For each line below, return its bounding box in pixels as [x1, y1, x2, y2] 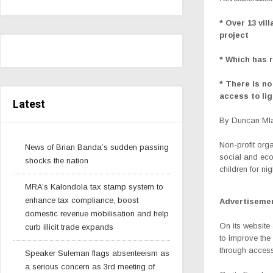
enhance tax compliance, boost [25, 195, 138, 205]
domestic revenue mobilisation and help [25, 208, 169, 218]
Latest [13, 97, 45, 110]
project [219, 30, 249, 40]
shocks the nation [25, 155, 88, 165]
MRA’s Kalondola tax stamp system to [25, 182, 163, 191]
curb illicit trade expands [25, 222, 113, 232]
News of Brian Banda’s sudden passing [25, 142, 169, 152]
